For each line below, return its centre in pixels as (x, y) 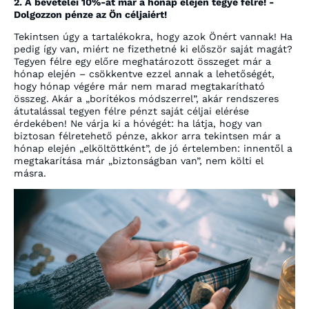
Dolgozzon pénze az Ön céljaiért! (90, 14)
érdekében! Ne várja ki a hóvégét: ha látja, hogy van (138, 123)
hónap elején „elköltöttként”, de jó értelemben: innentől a (153, 148)
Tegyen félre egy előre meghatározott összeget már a (142, 61)
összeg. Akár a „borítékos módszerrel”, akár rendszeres (146, 98)
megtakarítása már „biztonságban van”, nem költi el (139, 160)
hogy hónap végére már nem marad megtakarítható (139, 86)
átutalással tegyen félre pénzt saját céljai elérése (131, 111)
